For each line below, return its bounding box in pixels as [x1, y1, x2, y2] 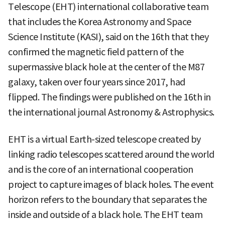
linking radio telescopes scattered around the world [8, 148, 214, 160]
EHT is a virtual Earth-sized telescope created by [8, 133, 201, 145]
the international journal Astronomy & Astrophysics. [8, 106, 214, 118]
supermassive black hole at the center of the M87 [8, 61, 204, 73]
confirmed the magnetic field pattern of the [8, 46, 184, 58]
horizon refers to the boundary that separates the [8, 193, 207, 205]
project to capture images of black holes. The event [8, 178, 214, 190]
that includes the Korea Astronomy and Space [8, 16, 191, 28]
